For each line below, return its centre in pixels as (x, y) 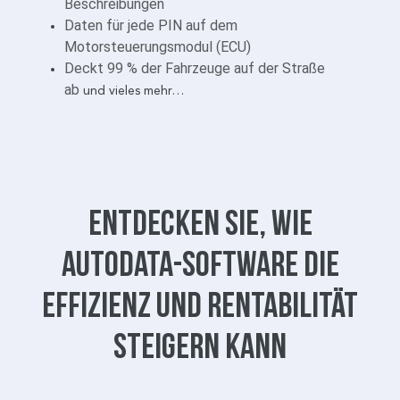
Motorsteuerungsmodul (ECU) (158, 46)
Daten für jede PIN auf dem (151, 25)
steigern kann (200, 345)
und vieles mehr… (133, 90)
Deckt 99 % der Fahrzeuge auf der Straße (195, 68)
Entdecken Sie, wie (200, 221)
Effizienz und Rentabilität (200, 304)
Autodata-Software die (200, 262)
